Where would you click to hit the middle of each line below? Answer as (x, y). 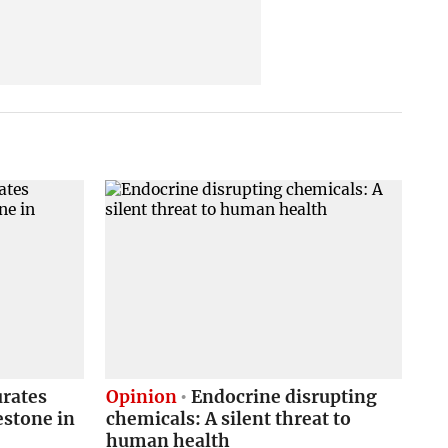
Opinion (141, 396)
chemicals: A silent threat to (228, 418)
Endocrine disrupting (282, 396)
